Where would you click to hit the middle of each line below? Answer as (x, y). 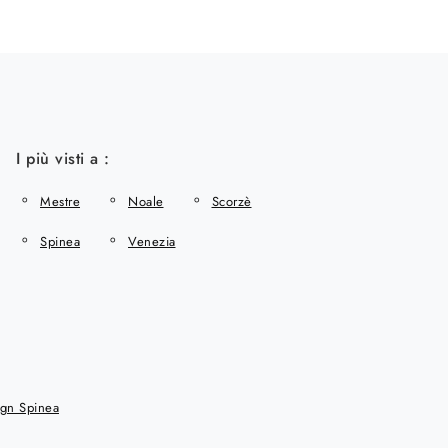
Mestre (60, 201)
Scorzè (231, 201)
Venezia (152, 242)
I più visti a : (63, 158)
